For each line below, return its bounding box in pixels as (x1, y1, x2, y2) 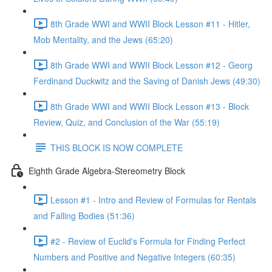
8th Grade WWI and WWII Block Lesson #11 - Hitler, (50, 17, 250, 30)
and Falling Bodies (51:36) (33, 209, 135, 222)
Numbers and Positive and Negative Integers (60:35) (33, 251, 236, 263)
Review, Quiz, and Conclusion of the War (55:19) (33, 116, 220, 128)
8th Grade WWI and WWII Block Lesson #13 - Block (50, 100, 249, 112)
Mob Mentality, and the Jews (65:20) (33, 33, 173, 46)
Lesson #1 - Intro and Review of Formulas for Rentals (50, 193, 256, 206)
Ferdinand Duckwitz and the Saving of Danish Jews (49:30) (33, 75, 260, 87)
